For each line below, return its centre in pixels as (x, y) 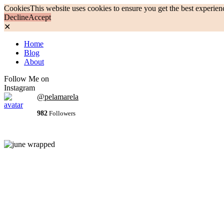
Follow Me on (26, 79)
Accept (40, 17)
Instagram (19, 88)
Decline (16, 17)
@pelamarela (58, 97)
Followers (61, 113)
